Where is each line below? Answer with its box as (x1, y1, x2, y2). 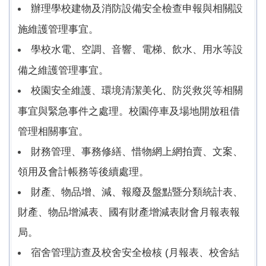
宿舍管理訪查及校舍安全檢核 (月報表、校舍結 (31, 246, 239, 258)
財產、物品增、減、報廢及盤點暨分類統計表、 (31, 185, 243, 198)
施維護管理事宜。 (18, 23, 99, 35)
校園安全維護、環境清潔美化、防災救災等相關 (31, 84, 243, 96)
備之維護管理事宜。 (18, 64, 109, 76)
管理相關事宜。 (18, 125, 88, 137)
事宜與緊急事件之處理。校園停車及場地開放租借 (18, 104, 240, 117)
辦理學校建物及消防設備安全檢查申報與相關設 (31, 2, 243, 14)
